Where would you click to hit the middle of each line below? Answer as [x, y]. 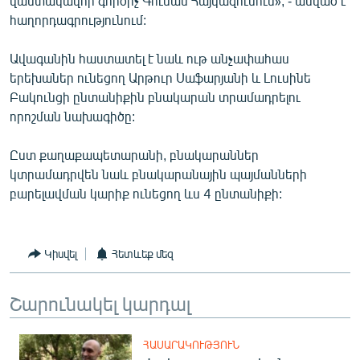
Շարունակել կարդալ [100, 303]
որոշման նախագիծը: [72, 116]
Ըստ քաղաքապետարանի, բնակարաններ [134, 154]
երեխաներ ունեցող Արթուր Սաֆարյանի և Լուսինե [160, 77]
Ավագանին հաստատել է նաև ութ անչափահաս [149, 58]
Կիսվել [61, 254]
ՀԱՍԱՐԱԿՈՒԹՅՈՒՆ [191, 344]
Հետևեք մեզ [143, 254]
